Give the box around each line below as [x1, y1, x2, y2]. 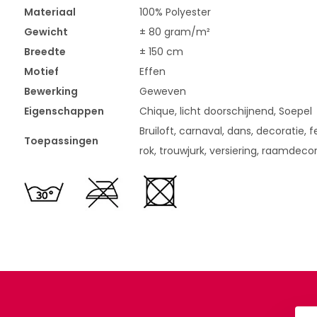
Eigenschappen [23, 104, 104, 119]
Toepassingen [23, 134, 98, 149]
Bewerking [23, 84, 78, 99]
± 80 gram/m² [139, 25, 210, 40]
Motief [23, 64, 59, 79]
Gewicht [23, 25, 68, 40]
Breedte [23, 45, 66, 59]
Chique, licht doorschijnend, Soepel [139, 104, 312, 119]
